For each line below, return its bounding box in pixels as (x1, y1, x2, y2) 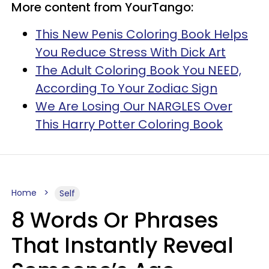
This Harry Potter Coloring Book (35, 115, 223, 133)
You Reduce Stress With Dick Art (35, 43, 226, 61)
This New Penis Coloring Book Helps (35, 25, 248, 43)
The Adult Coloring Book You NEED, (35, 61, 241, 79)
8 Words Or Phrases (11, 205, 219, 235)
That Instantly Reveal (11, 230, 234, 260)
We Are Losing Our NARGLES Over (35, 97, 232, 115)
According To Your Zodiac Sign (35, 79, 217, 97)
